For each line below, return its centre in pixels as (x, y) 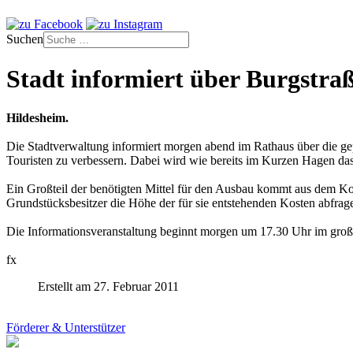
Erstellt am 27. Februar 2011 (108, 286)
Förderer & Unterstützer (66, 327)
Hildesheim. (37, 117)
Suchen (25, 39)
